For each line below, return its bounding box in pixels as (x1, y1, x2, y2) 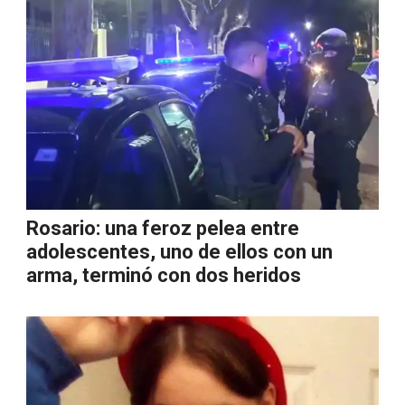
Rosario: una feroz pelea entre (26, 217, 299, 240)
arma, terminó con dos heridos (26, 264, 301, 287)
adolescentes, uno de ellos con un (26, 240, 333, 263)
